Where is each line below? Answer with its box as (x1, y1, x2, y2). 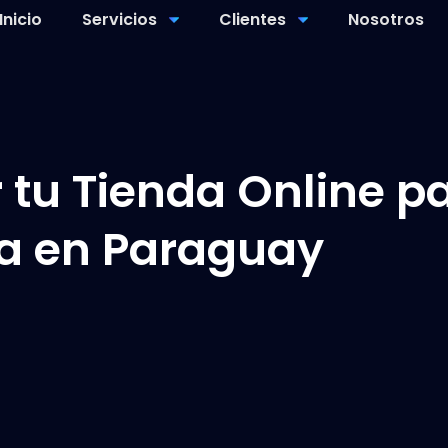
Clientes (219, 8, 287, 31)
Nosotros (348, 8, 425, 31)
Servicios (82, 8, 158, 31)
